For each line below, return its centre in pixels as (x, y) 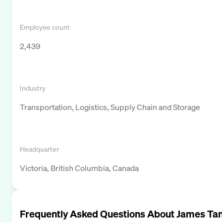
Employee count (45, 27)
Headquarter (39, 149)
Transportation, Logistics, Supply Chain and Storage (110, 107)
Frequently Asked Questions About (98, 214)
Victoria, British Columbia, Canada (79, 168)
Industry (33, 88)
